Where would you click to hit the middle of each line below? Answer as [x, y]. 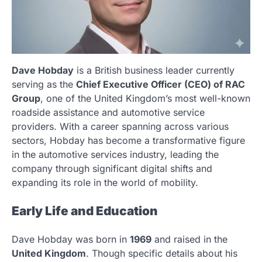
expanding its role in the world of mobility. [105, 182]
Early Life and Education [85, 211]
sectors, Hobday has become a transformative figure [128, 140]
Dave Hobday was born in [71, 239]
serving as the [44, 84]
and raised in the [189, 239]
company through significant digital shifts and [112, 168]
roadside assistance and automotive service [108, 112]
